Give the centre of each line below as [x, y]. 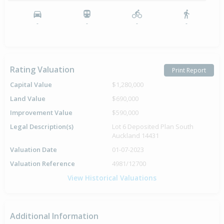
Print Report [189, 70]
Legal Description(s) [42, 127]
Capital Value [31, 85]
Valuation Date [33, 150]
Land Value [28, 99]
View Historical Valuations [112, 178]
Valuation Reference [42, 164]
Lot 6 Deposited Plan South [153, 127]
